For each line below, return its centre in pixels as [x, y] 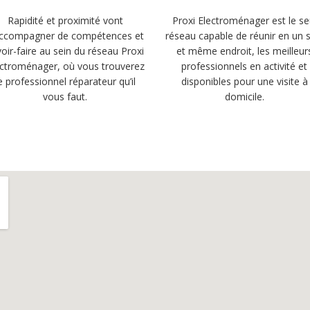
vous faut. [65, 97]
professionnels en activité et [245, 66]
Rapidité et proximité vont [65, 20]
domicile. [244, 97]
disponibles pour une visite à [244, 81]
